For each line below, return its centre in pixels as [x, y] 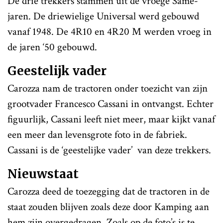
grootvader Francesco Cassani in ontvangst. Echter [111, 104]
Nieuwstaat [43, 174]
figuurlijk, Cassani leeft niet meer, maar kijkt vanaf [111, 119]
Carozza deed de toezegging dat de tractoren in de [109, 191]
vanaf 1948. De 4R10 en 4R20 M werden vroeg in [110, 31]
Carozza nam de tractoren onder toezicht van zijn [108, 88]
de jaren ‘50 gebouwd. [52, 47]
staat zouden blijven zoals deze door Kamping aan [108, 207]
